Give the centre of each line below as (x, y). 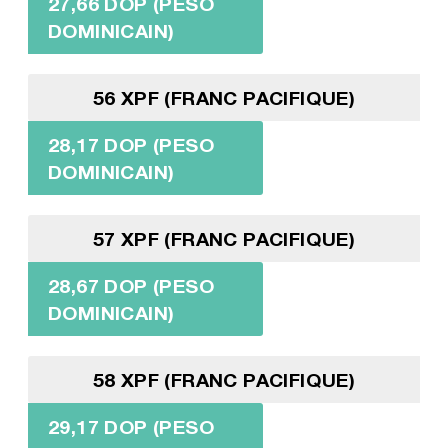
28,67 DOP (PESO (130, 286)
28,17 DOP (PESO (130, 145)
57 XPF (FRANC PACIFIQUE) (224, 239)
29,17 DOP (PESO (130, 427)
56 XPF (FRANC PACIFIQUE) (224, 98)
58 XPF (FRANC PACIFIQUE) (224, 380)
